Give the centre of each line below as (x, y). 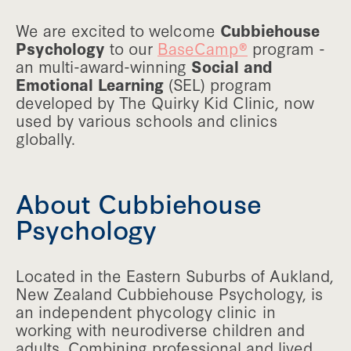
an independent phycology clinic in (146, 311)
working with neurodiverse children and (160, 329)
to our (131, 47)
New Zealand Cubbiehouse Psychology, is (169, 293)
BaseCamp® (203, 47)
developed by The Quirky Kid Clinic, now (165, 101)
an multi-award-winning (103, 65)
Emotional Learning (90, 83)
